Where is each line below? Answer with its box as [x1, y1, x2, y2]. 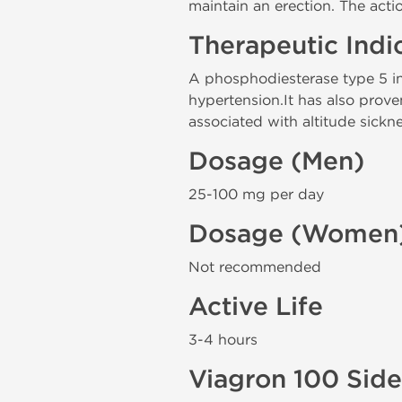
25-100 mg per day [188, 186, 324, 203]
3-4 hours [188, 331, 258, 348]
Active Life [188, 292, 323, 322]
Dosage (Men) [188, 146, 364, 177]
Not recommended [188, 258, 321, 275]
